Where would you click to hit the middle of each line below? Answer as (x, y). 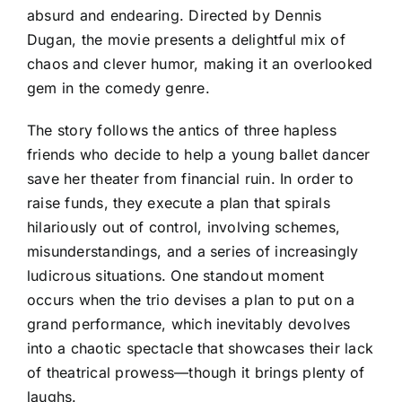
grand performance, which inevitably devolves (189, 323)
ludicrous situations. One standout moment (175, 275)
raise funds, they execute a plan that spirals (179, 202)
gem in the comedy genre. (118, 87)
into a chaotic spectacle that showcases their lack (200, 348)
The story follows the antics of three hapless (182, 130)
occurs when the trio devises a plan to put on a (191, 299)
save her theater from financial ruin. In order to (190, 178)
